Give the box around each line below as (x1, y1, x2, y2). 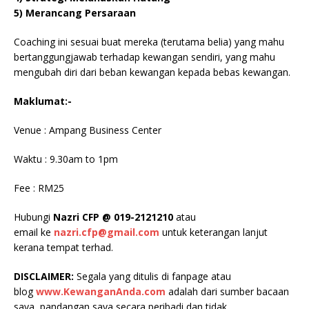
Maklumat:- (14, 94, 72, 108)
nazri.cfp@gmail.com (54, 226, 159, 239)
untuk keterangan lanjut (162, 226, 268, 239)
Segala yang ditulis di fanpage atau (74, 270, 231, 283)
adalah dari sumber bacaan (166, 285, 289, 298)
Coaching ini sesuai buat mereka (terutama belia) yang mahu (14, 35, 284, 48)
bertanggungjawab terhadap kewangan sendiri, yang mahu (14, 50, 275, 63)
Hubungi (14, 210, 53, 223)
